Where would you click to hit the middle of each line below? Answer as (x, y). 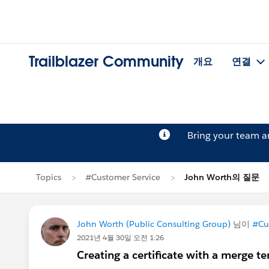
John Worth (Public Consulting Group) (154, 224)
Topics (49, 177)
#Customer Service (123, 177)
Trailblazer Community (106, 62)
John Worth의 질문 (222, 177)
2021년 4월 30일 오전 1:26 (120, 237)
